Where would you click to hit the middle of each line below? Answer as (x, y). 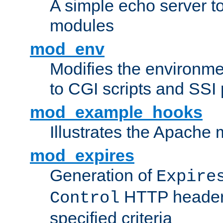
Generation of (103, 175)
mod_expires (82, 156)
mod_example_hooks (116, 112)
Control (85, 198)
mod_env (67, 49)
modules (82, 26)
